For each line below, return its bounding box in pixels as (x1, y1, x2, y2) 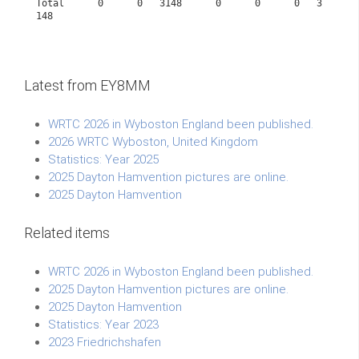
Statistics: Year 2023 (48, 317, 159, 332)
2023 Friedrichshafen (48, 335, 161, 349)
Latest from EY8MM (24, 77, 151, 94)
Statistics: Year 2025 (48, 152, 159, 167)
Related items (24, 224, 110, 241)
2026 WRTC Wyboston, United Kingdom (48, 135, 258, 149)
